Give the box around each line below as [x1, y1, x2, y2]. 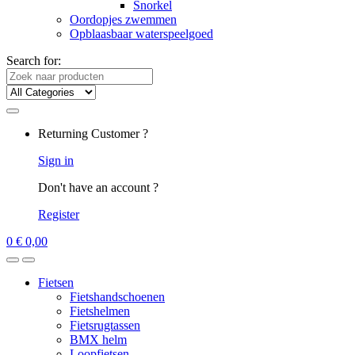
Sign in [38, 154, 74, 167]
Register [38, 208, 79, 221]
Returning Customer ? [38, 127, 148, 140]
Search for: [6, 54, 61, 67]
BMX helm [70, 333, 127, 346]
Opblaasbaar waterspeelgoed [70, 27, 213, 40]
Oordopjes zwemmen [70, 13, 177, 26]
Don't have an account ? [38, 181, 158, 194]
